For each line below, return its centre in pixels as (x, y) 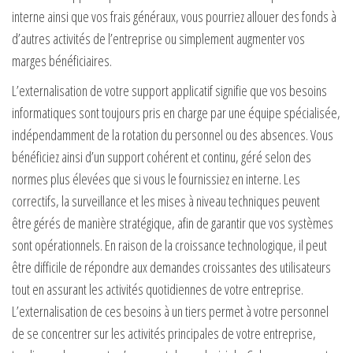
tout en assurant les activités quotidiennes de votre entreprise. (158, 289)
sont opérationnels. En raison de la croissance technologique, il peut (169, 245)
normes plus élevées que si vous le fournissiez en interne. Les (156, 178)
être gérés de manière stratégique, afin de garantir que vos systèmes (173, 223)
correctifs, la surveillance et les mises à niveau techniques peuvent (166, 201)
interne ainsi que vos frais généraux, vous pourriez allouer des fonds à (174, 16)
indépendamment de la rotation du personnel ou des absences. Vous (173, 134)
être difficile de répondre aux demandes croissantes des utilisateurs (171, 267)
